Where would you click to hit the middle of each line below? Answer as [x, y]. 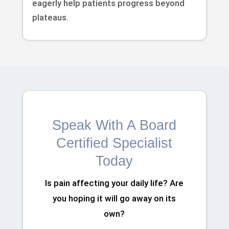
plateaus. [50, 18]
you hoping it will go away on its [114, 199]
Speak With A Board [114, 125]
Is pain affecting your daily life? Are [114, 183]
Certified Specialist [114, 143]
